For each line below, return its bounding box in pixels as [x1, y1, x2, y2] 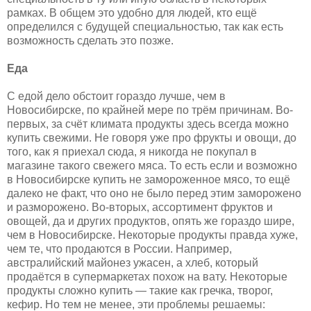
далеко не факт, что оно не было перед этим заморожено [7, 187, 301, 199]
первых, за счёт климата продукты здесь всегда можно [7, 117, 289, 130]
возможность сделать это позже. [7, 34, 174, 47]
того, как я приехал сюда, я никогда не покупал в [7, 145, 257, 158]
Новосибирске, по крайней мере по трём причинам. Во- [7, 103, 293, 116]
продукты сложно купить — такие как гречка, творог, [7, 284, 273, 296]
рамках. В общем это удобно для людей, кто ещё [7, 6, 257, 19]
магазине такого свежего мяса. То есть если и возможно [7, 159, 297, 171]
